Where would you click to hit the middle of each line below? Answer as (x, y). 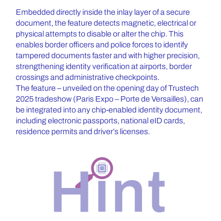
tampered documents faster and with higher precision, (108, 55)
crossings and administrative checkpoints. (88, 77)
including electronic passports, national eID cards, (100, 121)
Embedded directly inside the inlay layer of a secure (103, 12)
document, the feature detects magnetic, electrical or (106, 23)
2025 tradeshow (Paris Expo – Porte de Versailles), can (110, 99)
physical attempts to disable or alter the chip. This (100, 34)
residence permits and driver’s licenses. (84, 131)
